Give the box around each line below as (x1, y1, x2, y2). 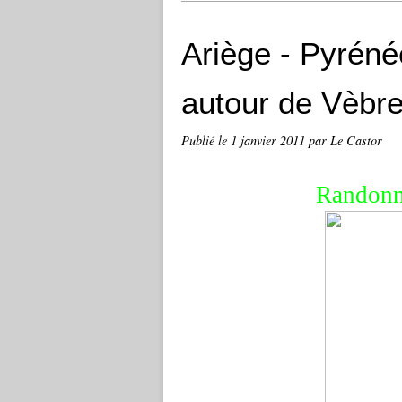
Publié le (181, 132, 231, 149)
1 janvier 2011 (231, 132, 309, 149)
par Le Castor (309, 132, 382, 149)
